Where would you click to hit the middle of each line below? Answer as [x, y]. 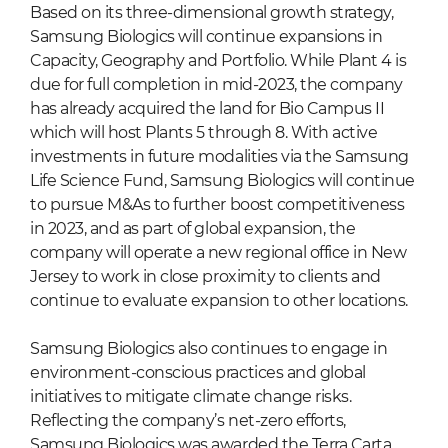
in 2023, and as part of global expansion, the [193, 229]
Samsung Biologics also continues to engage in [209, 349]
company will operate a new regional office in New [218, 253]
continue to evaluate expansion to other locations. [221, 301]
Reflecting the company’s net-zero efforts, [188, 421]
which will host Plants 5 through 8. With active [204, 133]
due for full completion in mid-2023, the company [216, 85]
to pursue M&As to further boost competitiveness [217, 205]
